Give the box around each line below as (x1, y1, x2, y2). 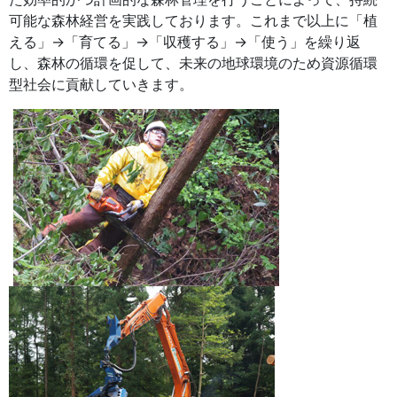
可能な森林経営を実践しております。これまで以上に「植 (9, 12, 378, 30)
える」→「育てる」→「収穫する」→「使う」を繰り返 (9, 33, 361, 51)
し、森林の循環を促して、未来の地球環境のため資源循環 (9, 54, 378, 73)
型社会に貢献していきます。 (9, 75, 193, 94)
